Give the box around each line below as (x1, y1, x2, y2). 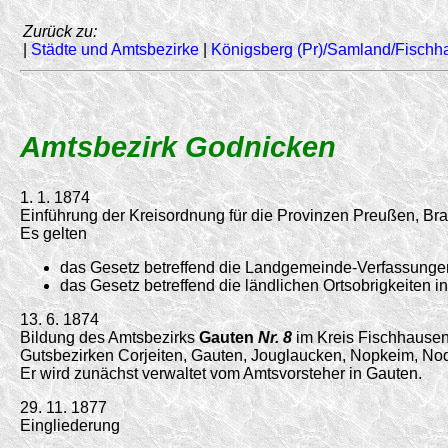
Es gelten (20, 224, 87, 242)
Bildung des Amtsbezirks (20, 328, 199, 346)
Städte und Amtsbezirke (31, 41, 199, 58)
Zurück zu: (23, 23, 97, 40)
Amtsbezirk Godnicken (20, 130, 336, 164)
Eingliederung (20, 416, 120, 434)
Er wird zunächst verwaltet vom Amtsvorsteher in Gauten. (20, 364, 422, 382)
